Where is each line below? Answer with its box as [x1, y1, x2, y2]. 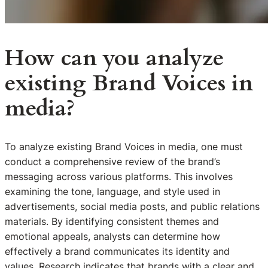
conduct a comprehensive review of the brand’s [5, 156, 220, 168]
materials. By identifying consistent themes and [5, 215, 219, 228]
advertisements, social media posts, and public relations [5, 200, 260, 213]
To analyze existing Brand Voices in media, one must [5, 141, 243, 153]
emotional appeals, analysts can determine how [5, 230, 220, 243]
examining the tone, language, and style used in [5, 185, 220, 198]
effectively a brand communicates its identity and [5, 245, 230, 258]
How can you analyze [5, 42, 224, 74]
